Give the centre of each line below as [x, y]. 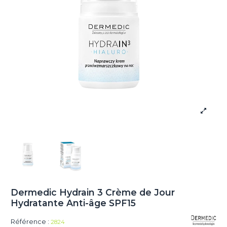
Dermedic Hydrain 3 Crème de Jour [93, 193]
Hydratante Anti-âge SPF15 [73, 203]
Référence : [30, 221]
